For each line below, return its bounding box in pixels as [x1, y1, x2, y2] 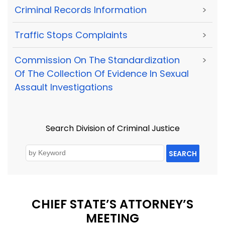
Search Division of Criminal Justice [45, 122, 180, 134]
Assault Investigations [15, 81, 113, 94]
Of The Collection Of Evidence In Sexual [15, 67, 189, 80]
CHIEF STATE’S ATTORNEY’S [32, 196, 193, 213]
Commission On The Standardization [15, 54, 180, 67]
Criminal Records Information [15, 3, 147, 16]
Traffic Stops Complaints [15, 29, 128, 42]
